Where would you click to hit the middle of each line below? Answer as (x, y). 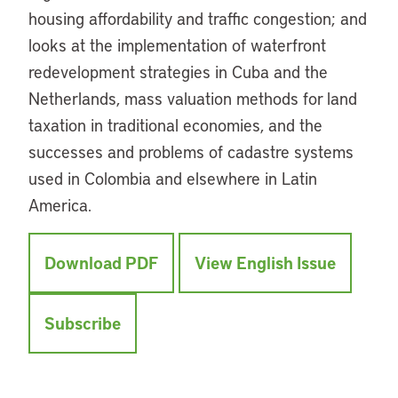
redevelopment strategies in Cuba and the (178, 72)
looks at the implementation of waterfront (177, 45)
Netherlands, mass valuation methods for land (193, 98)
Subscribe (83, 323)
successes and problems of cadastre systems (191, 151)
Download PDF (101, 263)
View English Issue (265, 263)
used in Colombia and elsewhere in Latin (173, 178)
